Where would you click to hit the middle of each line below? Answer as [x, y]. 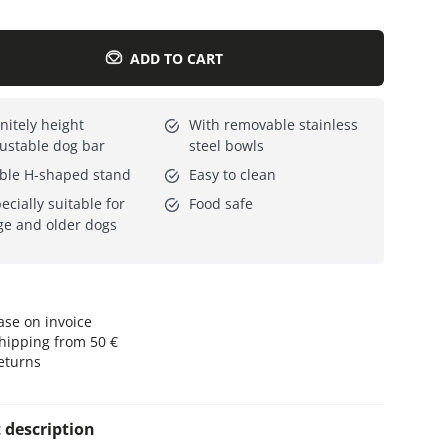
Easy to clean [232, 175]
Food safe [220, 204]
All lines [102, 42]
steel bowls [226, 146]
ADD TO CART [177, 58]
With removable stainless [273, 125]
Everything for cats [71, 42]
